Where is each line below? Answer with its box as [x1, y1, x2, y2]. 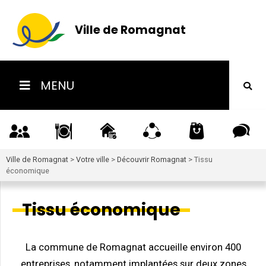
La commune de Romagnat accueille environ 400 [26, 241, 241, 253]
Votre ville [76, 155, 109, 164]
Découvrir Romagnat [117, 155, 186, 164]
